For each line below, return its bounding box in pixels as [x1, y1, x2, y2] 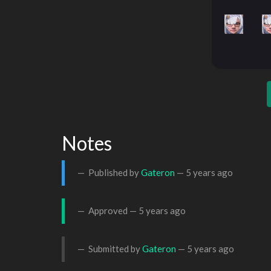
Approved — [87, 205, 139, 216]
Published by [87, 167, 141, 178]
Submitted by [87, 243, 142, 254]
